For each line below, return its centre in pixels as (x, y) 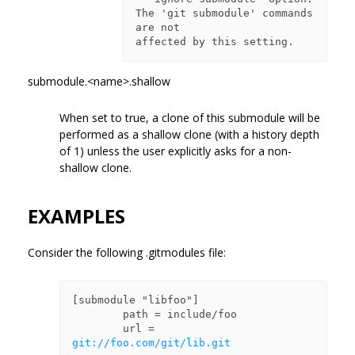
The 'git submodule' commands (224, 13)
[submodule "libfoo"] (136, 300)
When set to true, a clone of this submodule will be (190, 117)
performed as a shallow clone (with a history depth (189, 134)
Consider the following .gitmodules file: (127, 252)
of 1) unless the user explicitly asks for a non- (176, 151)
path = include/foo (97, 314)
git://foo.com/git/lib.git (151, 342)
